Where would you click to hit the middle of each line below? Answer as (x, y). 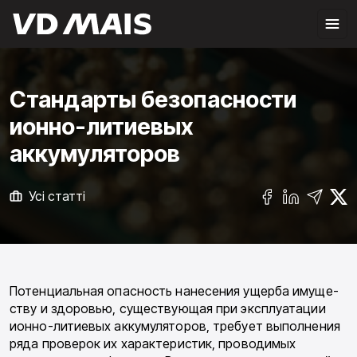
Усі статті (57, 196)
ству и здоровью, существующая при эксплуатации (168, 309)
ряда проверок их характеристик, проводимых (153, 344)
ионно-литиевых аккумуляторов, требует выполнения (175, 326)
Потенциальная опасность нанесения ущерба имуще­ (174, 291)
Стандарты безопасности (153, 100)
